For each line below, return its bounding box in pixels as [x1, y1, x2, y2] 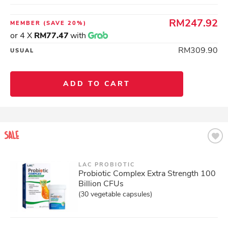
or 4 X [10, 30, 34, 41]
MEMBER [10, 19, 43, 27]
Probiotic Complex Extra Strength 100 [78, 168, 216, 179]
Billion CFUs [78, 178, 124, 189]
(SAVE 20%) [43, 19, 87, 27]
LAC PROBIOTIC [78, 161, 135, 168]
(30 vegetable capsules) [78, 189, 152, 199]
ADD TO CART [63, 79, 130, 89]
